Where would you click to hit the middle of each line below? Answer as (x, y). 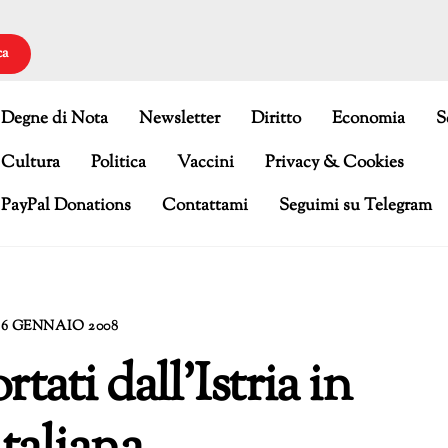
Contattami (205, 206)
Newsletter (180, 118)
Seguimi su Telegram (356, 206)
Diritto (276, 118)
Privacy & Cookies (334, 162)
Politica (119, 162)
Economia (368, 118)
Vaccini (206, 162)
